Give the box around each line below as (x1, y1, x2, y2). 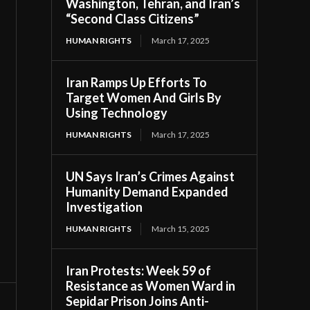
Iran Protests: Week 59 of (66, 262, 212, 278)
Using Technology (66, 104, 168, 120)
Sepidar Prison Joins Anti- (66, 293, 210, 309)
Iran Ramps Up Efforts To (66, 74, 208, 90)
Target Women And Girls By (66, 89, 222, 105)
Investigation (66, 199, 143, 215)
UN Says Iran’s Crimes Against (66, 168, 235, 184)
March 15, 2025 (152, 223, 210, 234)
